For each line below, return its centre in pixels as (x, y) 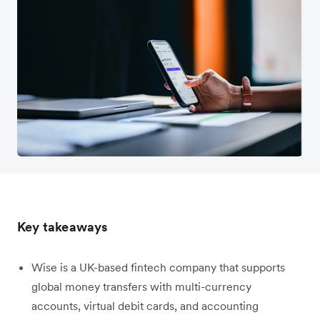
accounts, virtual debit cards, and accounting (145, 305)
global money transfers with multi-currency (141, 286)
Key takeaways (62, 226)
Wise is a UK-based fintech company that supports (158, 267)
